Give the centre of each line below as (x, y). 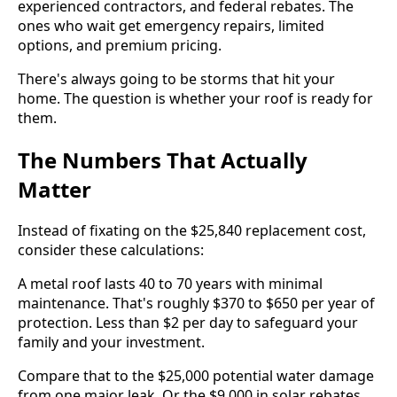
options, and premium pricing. (120, 45)
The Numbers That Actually (163, 160)
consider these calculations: (111, 250)
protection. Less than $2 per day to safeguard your (188, 323)
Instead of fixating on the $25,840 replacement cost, (192, 231)
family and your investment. (111, 343)
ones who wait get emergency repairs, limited (171, 25)
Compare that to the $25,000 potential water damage (196, 376)
